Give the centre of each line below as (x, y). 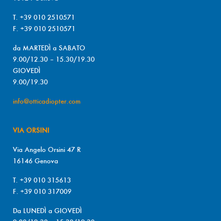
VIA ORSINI (31, 130)
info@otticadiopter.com (47, 101)
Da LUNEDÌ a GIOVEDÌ (47, 211)
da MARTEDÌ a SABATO (49, 48)
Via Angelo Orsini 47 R (47, 150)
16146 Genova (36, 161)
